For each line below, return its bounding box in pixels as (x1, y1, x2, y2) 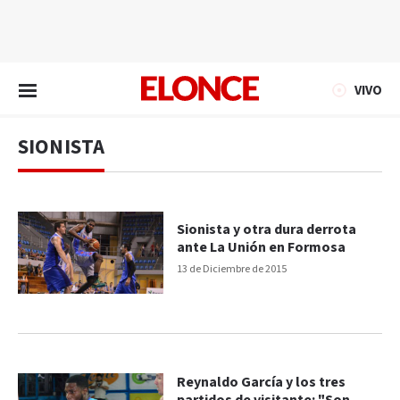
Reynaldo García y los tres (177, 372, 346, 392)
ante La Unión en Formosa (177, 237, 346, 257)
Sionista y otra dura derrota (177, 220, 357, 239)
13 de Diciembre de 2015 (177, 262, 287, 276)
